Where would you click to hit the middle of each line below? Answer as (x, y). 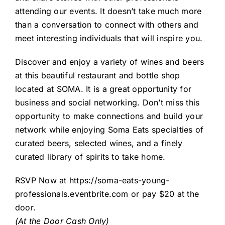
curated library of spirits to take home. (90, 157)
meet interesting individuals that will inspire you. (109, 38)
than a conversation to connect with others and (107, 25)
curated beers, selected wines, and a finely (99, 143)
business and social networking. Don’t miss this (107, 103)
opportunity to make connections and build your (109, 116)
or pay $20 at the (165, 194)
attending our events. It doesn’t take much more (108, 11)
